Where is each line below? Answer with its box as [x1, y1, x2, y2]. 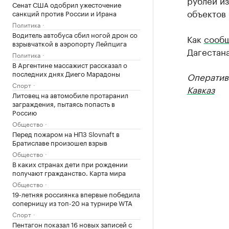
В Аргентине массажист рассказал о [12, 59, 127, 70]
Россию [12, 106, 37, 117]
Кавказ [187, 82, 215, 96]
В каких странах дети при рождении [12, 158, 128, 169]
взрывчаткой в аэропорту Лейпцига [12, 37, 127, 48]
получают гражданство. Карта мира [12, 167, 126, 177]
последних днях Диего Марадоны [12, 67, 120, 78]
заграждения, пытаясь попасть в [12, 98, 115, 108]
